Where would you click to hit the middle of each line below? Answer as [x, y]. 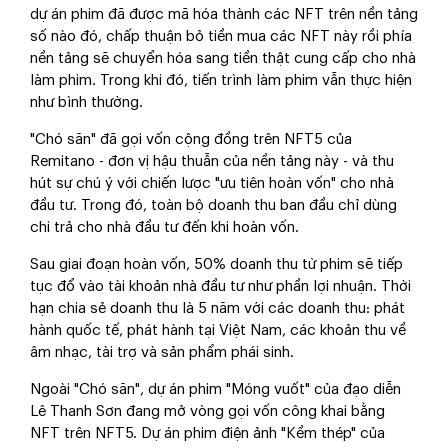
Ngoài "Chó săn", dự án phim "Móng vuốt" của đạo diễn [215, 390]
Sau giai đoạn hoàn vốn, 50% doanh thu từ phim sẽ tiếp [216, 265]
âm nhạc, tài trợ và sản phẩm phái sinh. [162, 353]
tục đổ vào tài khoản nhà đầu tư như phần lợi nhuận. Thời [220, 287]
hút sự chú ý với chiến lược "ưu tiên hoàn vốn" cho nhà [212, 184]
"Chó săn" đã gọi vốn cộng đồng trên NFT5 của [191, 140]
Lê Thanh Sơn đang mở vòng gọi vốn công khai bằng [207, 412]
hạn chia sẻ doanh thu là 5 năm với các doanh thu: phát [217, 309]
